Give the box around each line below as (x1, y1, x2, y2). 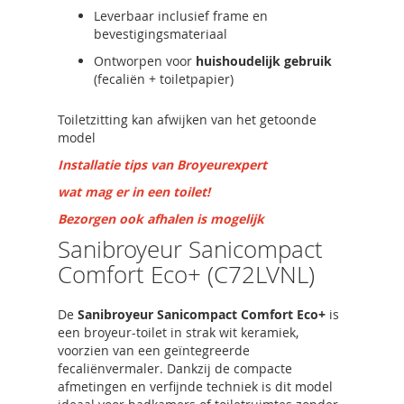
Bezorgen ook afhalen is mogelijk (58, 210, 264, 227)
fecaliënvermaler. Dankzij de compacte (58, 360, 292, 377)
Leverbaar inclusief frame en (94, 7, 268, 24)
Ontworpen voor (94, 52, 196, 69)
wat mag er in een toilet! (58, 183, 210, 200)
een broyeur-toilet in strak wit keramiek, (58, 324, 298, 341)
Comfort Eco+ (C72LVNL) (58, 259, 315, 290)
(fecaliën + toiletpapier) (94, 70, 234, 87)
